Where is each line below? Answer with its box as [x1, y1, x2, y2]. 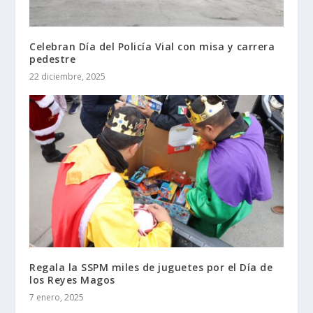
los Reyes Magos [29, 272, 115, 286]
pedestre [29, 52, 76, 66]
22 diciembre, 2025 [29, 71, 106, 83]
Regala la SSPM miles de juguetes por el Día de [29, 260, 273, 274]
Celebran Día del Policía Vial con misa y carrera [29, 40, 275, 54]
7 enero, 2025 [29, 291, 85, 303]
